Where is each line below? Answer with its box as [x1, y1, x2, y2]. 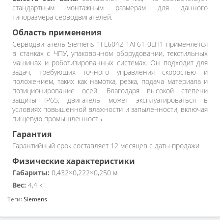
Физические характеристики [12, 156, 135, 166]
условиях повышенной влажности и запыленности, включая [12, 105, 208, 114]
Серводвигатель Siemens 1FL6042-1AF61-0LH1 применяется [12, 39, 208, 49]
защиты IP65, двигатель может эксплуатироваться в [12, 95, 208, 105]
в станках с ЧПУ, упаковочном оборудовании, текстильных [12, 49, 208, 58]
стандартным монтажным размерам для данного [12, 3, 208, 12]
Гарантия [12, 129, 52, 139]
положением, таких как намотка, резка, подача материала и [12, 77, 208, 86]
